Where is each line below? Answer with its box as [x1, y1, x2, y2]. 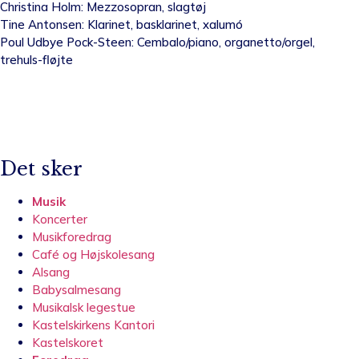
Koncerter [32, 211, 87, 227]
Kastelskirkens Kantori [32, 317, 155, 333]
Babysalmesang [32, 281, 121, 297]
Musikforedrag [32, 228, 111, 244]
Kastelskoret [32, 334, 103, 350]
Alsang [32, 264, 70, 280]
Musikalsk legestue [32, 299, 135, 315]
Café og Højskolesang [32, 246, 155, 262]
